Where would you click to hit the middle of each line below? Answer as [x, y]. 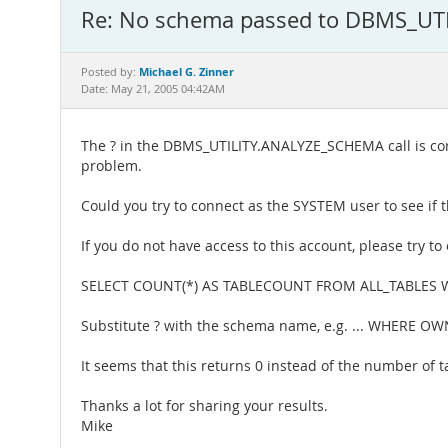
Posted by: [110, 72]
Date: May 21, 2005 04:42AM [153, 89]
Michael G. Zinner [186, 71]
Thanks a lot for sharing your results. [204, 406]
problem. [111, 166]
